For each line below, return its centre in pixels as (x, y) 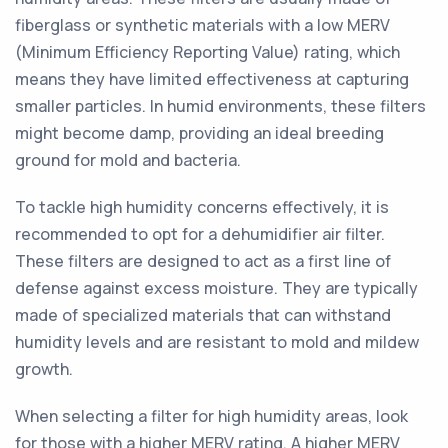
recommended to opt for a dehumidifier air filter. (200, 234)
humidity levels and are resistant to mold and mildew (217, 342)
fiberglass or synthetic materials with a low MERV (202, 25)
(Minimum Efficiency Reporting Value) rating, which (207, 52)
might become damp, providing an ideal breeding (199, 133)
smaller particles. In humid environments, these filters (220, 106)
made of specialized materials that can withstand (203, 315)
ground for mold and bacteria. (128, 160)
